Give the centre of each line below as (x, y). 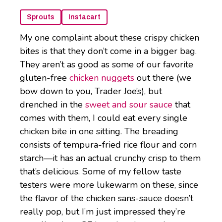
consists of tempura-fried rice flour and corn (108, 145)
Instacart (84, 17)
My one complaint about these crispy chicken (110, 38)
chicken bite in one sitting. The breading (99, 132)
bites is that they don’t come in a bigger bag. (108, 51)
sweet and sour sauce (129, 105)
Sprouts (41, 17)
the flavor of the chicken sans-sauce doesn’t (107, 198)
